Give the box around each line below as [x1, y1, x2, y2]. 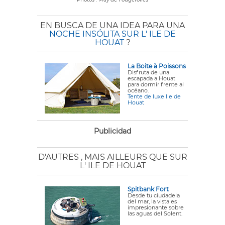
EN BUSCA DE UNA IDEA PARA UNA [40, 21, 185, 30]
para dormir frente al [128, 81, 184, 88]
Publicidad [94, 127, 131, 136]
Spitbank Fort [128, 185, 169, 193]
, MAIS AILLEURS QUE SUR [80, 152, 187, 162]
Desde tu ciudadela [128, 192, 180, 199]
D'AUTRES [38, 152, 81, 162]
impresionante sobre [128, 204, 184, 211]
